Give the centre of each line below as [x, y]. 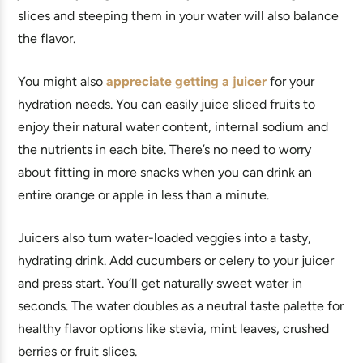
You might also [62, 81]
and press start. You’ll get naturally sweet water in [160, 283]
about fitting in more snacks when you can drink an [165, 172]
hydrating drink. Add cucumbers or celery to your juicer [176, 261]
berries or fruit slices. [77, 351]
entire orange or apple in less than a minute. [143, 195]
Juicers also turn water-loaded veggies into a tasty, [164, 238]
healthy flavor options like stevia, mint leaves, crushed [173, 329]
